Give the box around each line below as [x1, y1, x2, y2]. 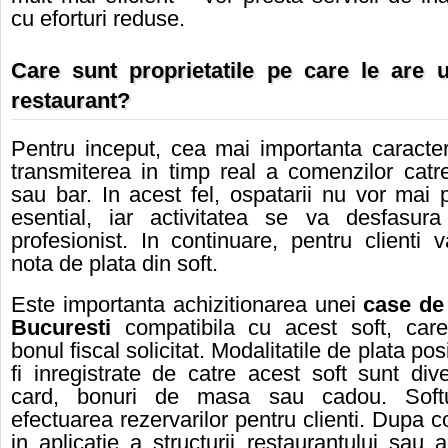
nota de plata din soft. [11, 252, 218, 276]
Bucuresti [11, 316, 111, 340]
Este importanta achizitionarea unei [11, 293, 364, 317]
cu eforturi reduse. [11, 7, 185, 31]
